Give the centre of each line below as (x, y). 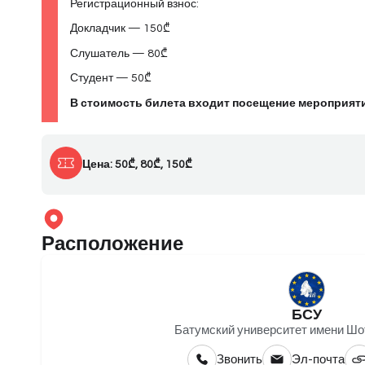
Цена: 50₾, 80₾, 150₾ (138, 164)
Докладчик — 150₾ (121, 29)
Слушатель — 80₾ (119, 53)
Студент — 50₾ (111, 79)
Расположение (113, 244)
